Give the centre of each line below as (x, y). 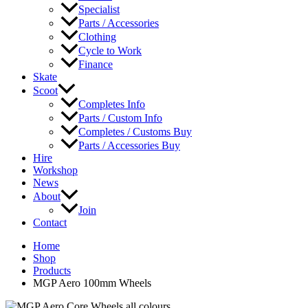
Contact (50, 223)
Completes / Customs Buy (135, 132)
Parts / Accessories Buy (129, 146)
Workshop (55, 170)
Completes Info (112, 104)
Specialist (99, 9)
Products (52, 271)
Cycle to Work (110, 51)
